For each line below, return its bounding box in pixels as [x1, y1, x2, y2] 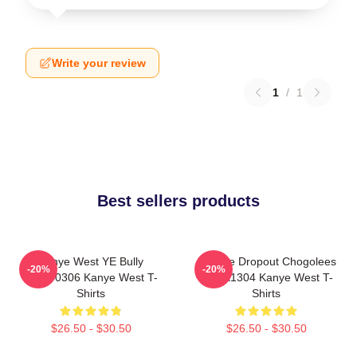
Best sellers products [97, 191, 260, 210]
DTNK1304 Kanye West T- [199, 270, 333, 284]
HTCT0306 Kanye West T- [24, 270, 158, 284]
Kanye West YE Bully [38, 254, 143, 268]
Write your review [52, 56, 146, 69]
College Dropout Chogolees [196, 254, 336, 268]
